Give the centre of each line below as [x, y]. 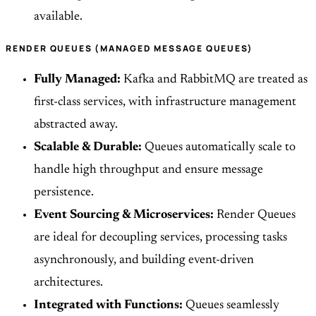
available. [58, 17]
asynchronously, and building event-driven [144, 261]
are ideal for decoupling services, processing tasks [160, 238]
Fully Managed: [77, 80]
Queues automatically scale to [219, 148]
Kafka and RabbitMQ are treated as [214, 80]
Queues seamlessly [231, 306]
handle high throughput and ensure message [148, 170]
